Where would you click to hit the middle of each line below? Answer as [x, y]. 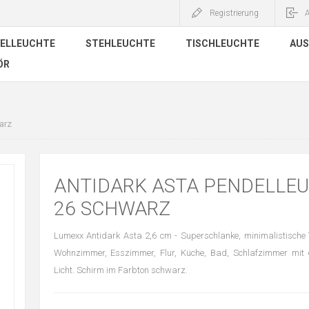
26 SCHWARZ [112, 209]
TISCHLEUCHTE [222, 43]
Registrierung [234, 13]
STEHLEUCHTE [120, 43]
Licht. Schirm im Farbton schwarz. [120, 270]
